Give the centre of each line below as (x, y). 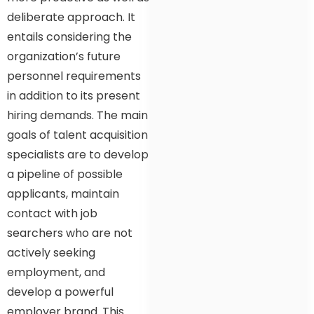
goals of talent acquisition (77, 135)
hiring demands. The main (77, 115)
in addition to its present (74, 95)
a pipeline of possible (65, 174)
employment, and (56, 272)
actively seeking (51, 252)
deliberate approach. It (71, 17)
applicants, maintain (63, 193)
